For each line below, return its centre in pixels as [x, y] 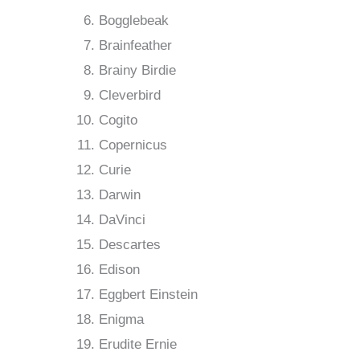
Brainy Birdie [137, 71]
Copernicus [133, 145]
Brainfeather [135, 46]
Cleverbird [130, 96]
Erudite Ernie [138, 345]
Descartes [130, 245]
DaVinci [122, 220]
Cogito [118, 121]
